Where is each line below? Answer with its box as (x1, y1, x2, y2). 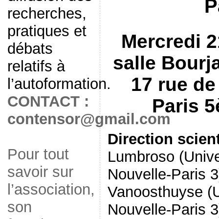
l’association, (7, 181, 95, 198)
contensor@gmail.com (7, 110, 171, 128)
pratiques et (7, 22, 87, 40)
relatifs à (7, 58, 65, 75)
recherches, (7, 5, 87, 22)
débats (7, 40, 53, 57)
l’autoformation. (7, 75, 111, 92)
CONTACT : (7, 93, 89, 110)
